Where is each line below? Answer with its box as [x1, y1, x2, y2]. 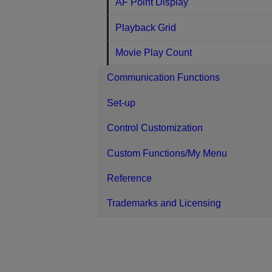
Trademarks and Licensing [107, 198, 221, 209]
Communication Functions [107, 72, 220, 83]
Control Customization [107, 123, 203, 134]
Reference [107, 172, 152, 183]
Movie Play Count [115, 47, 192, 58]
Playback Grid [115, 22, 177, 33]
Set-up [107, 97, 135, 108]
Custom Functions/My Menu [107, 148, 227, 158]
